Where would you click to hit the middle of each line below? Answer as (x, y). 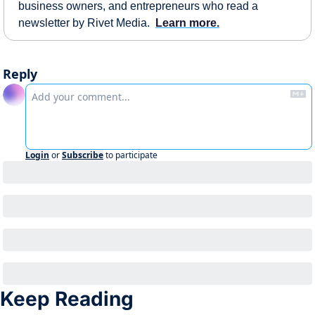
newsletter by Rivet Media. (87, 22)
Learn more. (187, 22)
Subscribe (83, 155)
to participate (131, 155)
